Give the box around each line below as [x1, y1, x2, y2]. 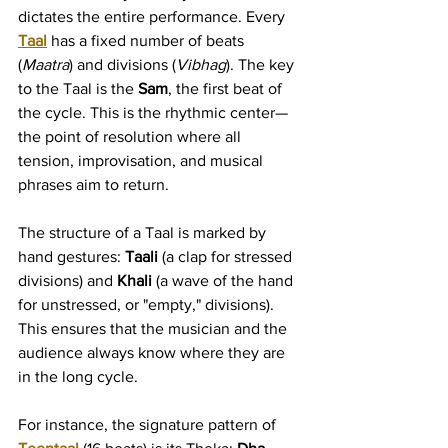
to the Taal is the [18, 80, 138, 97]
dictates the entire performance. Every [18, 8, 289, 25]
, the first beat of [168, 80, 286, 97]
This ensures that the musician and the [18, 320, 291, 337]
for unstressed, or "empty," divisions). [18, 296, 278, 313]
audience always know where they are [18, 344, 289, 361]
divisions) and [18, 272, 117, 289]
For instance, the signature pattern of [18, 416, 280, 433]
